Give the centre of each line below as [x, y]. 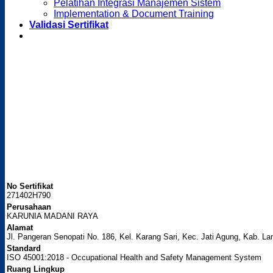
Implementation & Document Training [134, 14]
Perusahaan [29, 207]
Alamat [20, 227]
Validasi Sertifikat [69, 25]
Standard [24, 248]
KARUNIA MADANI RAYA [52, 216]
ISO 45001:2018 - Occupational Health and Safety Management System [134, 257]
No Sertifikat [30, 186]
